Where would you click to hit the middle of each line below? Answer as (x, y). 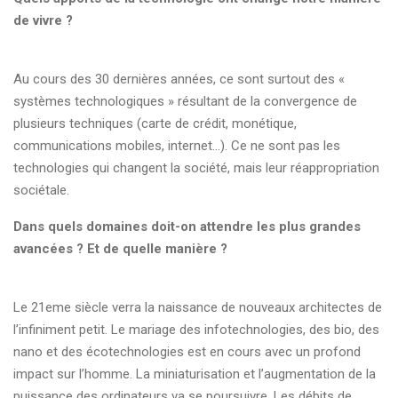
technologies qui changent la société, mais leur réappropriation (196, 168)
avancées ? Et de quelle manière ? (122, 249)
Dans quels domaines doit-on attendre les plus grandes (187, 227)
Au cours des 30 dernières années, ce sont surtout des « (179, 79)
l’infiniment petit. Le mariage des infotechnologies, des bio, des (196, 330)
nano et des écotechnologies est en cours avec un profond (187, 352)
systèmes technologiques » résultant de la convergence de (185, 101)
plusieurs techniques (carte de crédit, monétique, (155, 123)
